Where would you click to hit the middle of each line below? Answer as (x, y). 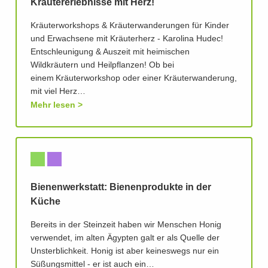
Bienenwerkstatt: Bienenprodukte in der (121, 188)
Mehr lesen (53, 105)
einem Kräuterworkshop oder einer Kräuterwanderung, (134, 79)
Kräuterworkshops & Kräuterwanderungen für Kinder (130, 26)
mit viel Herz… (58, 92)
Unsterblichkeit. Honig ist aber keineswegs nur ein (125, 252)
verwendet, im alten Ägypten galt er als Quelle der (125, 238)
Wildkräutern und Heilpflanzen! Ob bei (102, 66)
